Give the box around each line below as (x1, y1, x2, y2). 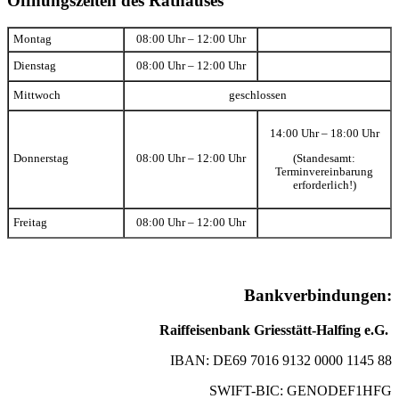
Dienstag (13, 60, 56, 73)
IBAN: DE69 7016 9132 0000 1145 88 (170, 352, 392, 368)
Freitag (13, 216, 47, 230)
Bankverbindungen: (244, 285, 392, 305)
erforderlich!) (292, 178, 356, 191)
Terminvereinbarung (275, 165, 373, 178)
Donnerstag (13, 152, 69, 166)
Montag (13, 33, 52, 46)
